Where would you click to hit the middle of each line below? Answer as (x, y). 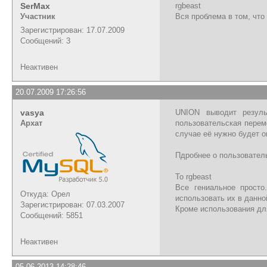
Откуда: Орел (45, 194)
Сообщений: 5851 (52, 215)
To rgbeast (193, 176)
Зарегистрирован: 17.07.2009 (72, 30)
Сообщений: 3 (45, 41)
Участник (38, 16)
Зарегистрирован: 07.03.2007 (72, 204)
